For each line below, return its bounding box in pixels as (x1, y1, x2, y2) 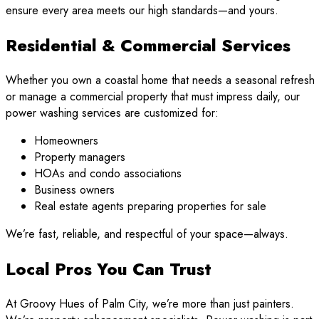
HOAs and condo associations (34, 164, 182, 182)
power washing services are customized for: (6, 104, 219, 121)
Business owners (34, 181, 115, 198)
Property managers (34, 148, 125, 165)
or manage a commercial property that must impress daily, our (6, 88, 300, 105)
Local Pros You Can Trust (6, 256, 211, 281)
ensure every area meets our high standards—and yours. (6, 1, 278, 19)
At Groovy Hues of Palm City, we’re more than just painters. (6, 295, 294, 312)
